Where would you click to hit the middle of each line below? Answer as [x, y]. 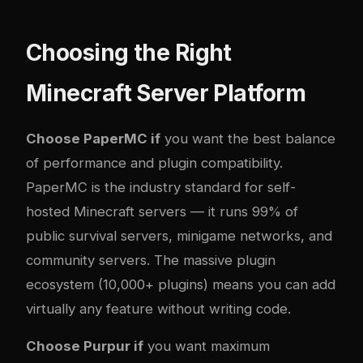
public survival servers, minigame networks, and [179, 235]
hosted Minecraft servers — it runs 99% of [162, 211]
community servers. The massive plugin [151, 260]
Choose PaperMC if [93, 138]
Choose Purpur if [85, 346]
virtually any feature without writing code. [158, 308]
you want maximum [207, 346]
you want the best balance [248, 138]
